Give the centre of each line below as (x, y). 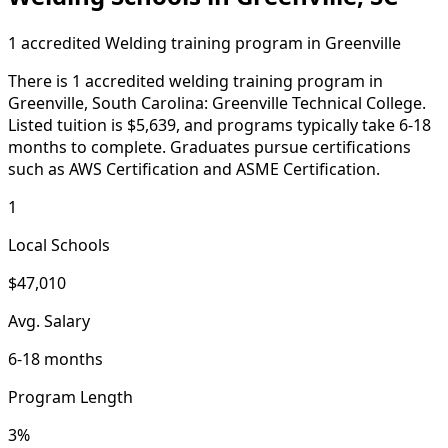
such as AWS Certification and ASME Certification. (194, 168)
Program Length (70, 396)
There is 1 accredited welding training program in (195, 80)
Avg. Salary (49, 320)
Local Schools (59, 244)
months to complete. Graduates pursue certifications (209, 146)
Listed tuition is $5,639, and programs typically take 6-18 (219, 124)
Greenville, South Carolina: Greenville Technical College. (217, 102)
